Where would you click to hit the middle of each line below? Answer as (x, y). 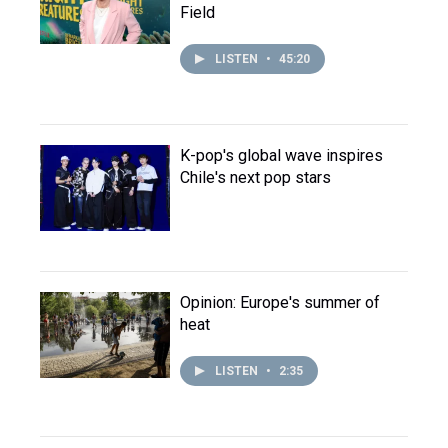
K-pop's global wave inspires (281, 155)
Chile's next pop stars (255, 177)
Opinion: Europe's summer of (280, 302)
